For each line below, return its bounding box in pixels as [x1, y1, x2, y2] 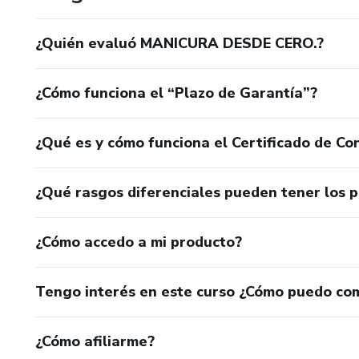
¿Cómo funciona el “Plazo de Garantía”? [35, 83, 317, 103]
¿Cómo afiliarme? [35, 331, 155, 351]
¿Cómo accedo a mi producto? [35, 232, 242, 252]
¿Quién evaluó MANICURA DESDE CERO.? [35, 33, 324, 53]
